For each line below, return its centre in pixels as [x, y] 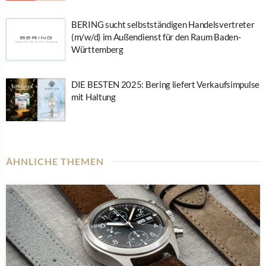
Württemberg [97, 49]
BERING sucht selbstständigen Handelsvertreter [163, 24]
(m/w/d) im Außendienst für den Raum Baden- [156, 37]
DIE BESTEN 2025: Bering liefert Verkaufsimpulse [165, 85]
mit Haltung [94, 97]
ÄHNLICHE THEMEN [55, 161]
